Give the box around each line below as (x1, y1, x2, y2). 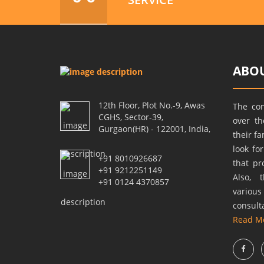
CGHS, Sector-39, (98, 111, 163, 123)
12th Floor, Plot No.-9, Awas (98, 100, 205, 111)
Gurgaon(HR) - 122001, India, (98, 123, 210, 134)
